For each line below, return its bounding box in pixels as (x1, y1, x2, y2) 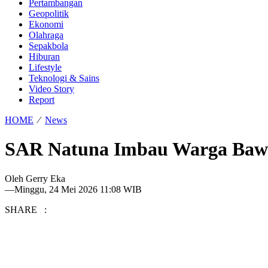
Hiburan (29, 51, 60, 62)
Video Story (29, 84, 74, 94)
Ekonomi (29, 19, 63, 29)
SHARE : (5, 204, 47, 215)
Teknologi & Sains (29, 73, 99, 83)
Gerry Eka (26, 173, 65, 184)
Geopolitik (29, 8, 69, 19)
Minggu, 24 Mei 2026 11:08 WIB (14, 184, 142, 194)
